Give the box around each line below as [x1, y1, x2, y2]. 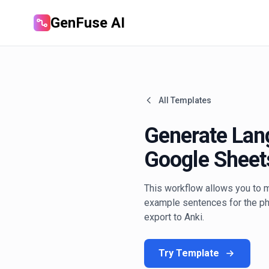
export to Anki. [144, 211, 204, 223]
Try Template [159, 247, 219, 259]
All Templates [159, 95, 211, 105]
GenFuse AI [50, 14, 125, 31]
